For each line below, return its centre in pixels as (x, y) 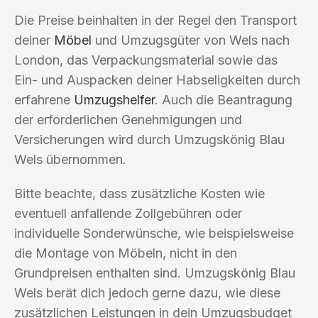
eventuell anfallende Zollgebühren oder (128, 213)
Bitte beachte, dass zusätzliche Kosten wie (139, 193)
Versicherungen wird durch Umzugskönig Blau (149, 139)
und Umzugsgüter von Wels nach (191, 40)
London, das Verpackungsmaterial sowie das (146, 60)
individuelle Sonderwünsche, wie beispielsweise (154, 233)
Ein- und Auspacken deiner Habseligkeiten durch (157, 79)
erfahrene (44, 99)
